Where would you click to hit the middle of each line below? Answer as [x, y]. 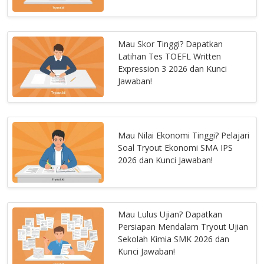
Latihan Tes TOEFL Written [170, 56]
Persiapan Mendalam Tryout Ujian [183, 227]
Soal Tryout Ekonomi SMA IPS [176, 148]
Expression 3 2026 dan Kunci [173, 68]
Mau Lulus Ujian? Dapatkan [170, 214]
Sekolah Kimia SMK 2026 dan [174, 239]
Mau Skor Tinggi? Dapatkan [171, 44]
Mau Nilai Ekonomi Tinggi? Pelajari [184, 136]
